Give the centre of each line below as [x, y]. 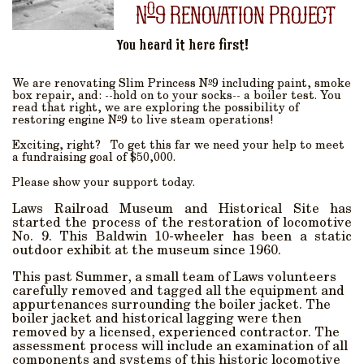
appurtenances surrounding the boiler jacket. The [171, 306]
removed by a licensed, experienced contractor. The [176, 334]
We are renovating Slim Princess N [110, 85]
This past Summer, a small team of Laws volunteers [174, 278]
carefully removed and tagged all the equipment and [178, 292]
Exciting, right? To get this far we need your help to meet [178, 147]
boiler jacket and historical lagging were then [157, 320]
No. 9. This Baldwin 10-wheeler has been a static [182, 238]
